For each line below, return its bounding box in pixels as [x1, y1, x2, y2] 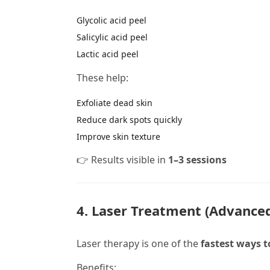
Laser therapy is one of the [77, 236, 201, 250]
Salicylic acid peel [77, 31, 148, 43]
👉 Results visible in [77, 153, 168, 167]
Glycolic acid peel [77, 14, 146, 27]
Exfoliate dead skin [77, 96, 152, 108]
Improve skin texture [77, 130, 160, 142]
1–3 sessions [168, 153, 227, 167]
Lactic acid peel [77, 48, 139, 60]
